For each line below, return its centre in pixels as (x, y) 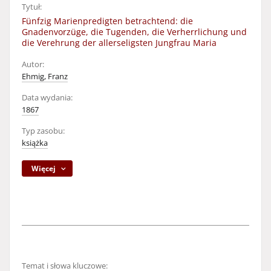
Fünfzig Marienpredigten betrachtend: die (107, 21)
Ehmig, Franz (45, 77)
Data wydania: (47, 98)
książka (35, 143)
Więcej (44, 168)
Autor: (33, 64)
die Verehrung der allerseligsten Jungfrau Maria (119, 43)
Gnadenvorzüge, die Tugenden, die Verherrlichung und (134, 32)
